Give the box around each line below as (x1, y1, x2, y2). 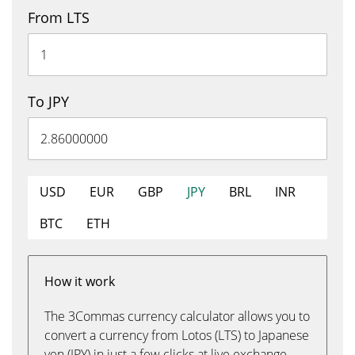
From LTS (28, 8, 90, 27)
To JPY (28, 92, 69, 111)
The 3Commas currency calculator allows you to (44, 307, 310, 325)
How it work (44, 273, 115, 290)
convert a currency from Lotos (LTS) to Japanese (44, 326, 309, 344)
